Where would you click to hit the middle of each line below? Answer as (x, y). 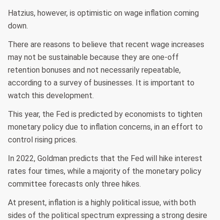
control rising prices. (42, 139)
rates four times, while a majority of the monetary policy (105, 171)
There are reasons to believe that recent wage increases (106, 44)
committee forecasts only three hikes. (74, 184)
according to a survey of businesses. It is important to (101, 82)
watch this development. (51, 95)
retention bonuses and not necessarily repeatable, (94, 70)
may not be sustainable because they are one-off (93, 57)
